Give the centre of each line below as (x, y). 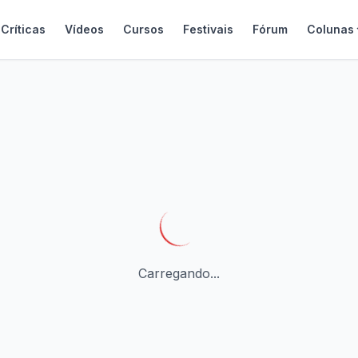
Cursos (143, 29)
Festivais (208, 29)
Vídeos (84, 29)
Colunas (330, 29)
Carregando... (179, 273)
